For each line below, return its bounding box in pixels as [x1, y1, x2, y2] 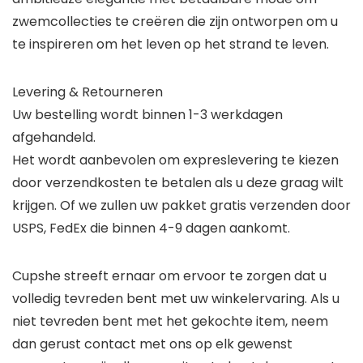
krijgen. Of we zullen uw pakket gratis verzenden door [12, 195, 351, 215]
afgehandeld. [12, 127, 96, 147]
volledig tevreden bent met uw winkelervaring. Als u [12, 288, 340, 308]
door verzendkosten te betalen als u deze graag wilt [12, 173, 344, 192]
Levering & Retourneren [12, 82, 163, 101]
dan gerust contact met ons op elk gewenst [12, 334, 293, 353]
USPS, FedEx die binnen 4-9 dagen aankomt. [12, 218, 290, 237]
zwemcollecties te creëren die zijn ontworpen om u [12, 11, 338, 31]
